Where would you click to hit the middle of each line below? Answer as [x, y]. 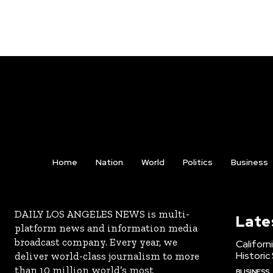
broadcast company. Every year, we [96, 242]
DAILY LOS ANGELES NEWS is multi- [102, 214]
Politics [197, 162]
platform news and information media [106, 228]
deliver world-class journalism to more [107, 256]
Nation [109, 162]
